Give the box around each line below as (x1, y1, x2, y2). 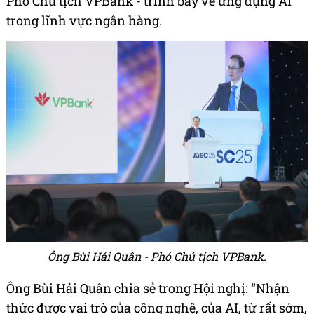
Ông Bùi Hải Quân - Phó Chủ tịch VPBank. (48, 249, 266, 264)
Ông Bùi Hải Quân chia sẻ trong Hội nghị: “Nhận (6, 280, 289, 297)
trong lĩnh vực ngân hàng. (6, 12, 162, 29)
